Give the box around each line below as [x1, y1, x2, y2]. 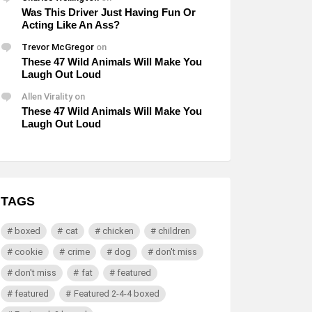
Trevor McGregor [22, 42, 94, 52]
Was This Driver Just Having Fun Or [22, 6, 196, 18]
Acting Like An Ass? [22, 19, 120, 31]
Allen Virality [22, 91, 72, 102]
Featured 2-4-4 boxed [73, 288, 159, 299]
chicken [102, 226, 134, 236]
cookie [15, 247, 43, 257]
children [158, 226, 190, 236]
